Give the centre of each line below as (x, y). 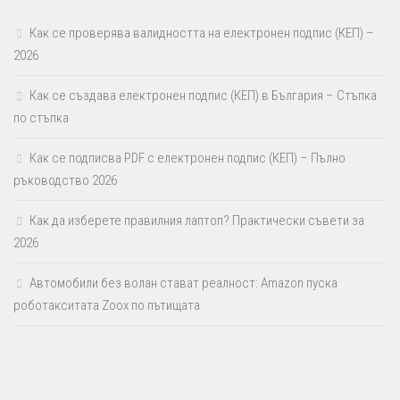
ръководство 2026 (65, 181)
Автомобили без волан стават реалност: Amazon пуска (183, 283)
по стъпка (41, 118)
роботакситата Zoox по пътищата (107, 306)
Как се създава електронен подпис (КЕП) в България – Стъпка (203, 96)
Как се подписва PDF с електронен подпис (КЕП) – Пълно (187, 158)
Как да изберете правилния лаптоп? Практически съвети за (197, 221)
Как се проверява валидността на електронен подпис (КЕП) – (202, 33)
